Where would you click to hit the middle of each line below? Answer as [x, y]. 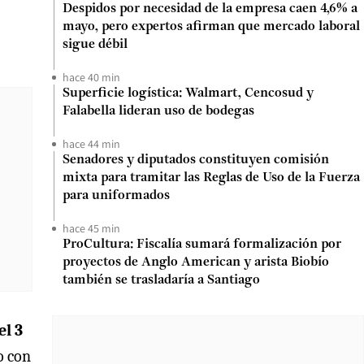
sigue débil [95, 45]
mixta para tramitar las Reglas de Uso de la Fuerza [211, 178]
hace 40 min [91, 77]
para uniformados [116, 196]
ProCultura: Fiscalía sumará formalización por [202, 245]
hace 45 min [91, 228]
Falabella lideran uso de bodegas [158, 111]
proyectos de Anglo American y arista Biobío [196, 262]
